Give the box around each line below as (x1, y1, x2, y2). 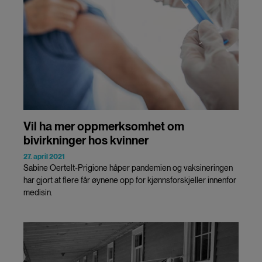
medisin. (23, 187, 53, 197)
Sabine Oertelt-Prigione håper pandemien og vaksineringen (23, 163, 233, 173)
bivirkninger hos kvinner (23, 133, 149, 147)
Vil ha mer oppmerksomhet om (23, 119, 184, 133)
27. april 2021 (23, 152, 65, 161)
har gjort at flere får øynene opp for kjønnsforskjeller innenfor (23, 175, 236, 185)
